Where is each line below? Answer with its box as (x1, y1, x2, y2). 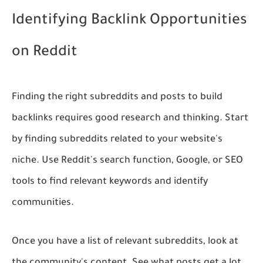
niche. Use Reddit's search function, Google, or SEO (12, 155, 243, 166)
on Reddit (12, 45, 77, 61)
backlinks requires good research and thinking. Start (12, 113, 248, 124)
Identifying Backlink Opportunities (12, 13, 247, 29)
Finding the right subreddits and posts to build (12, 92, 222, 103)
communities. (12, 197, 74, 208)
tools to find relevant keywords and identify (12, 176, 208, 187)
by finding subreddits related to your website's (12, 134, 222, 145)
